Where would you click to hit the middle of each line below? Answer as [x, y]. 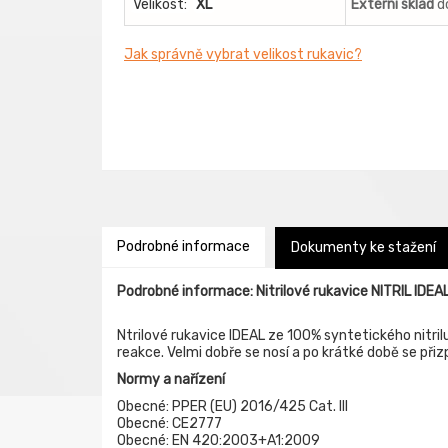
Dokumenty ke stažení [363, 247]
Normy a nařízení [171, 379]
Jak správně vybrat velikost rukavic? [243, 54]
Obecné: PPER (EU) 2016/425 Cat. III [232, 406]
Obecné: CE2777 [169, 423]
